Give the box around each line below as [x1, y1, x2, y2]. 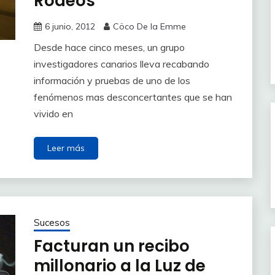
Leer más [47, 142, 85, 153]
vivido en [33, 107, 73, 120]
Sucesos [33, 216, 70, 228]
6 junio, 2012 [44, 20, 95, 32]
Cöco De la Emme [112, 20, 186, 32]
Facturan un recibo [33, 234, 190, 257]
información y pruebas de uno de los [33, 74, 190, 87]
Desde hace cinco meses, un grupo [33, 41, 185, 53]
